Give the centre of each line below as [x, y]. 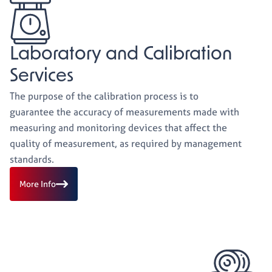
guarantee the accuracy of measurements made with [124, 112]
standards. [32, 159]
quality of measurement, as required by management [126, 143]
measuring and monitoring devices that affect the [118, 127]
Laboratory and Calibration [121, 55]
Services [42, 77]
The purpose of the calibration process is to [104, 96]
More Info [38, 184]
